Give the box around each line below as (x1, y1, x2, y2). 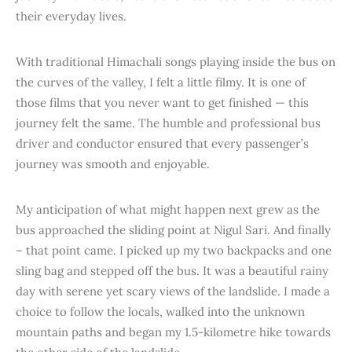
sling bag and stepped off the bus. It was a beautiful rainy (16, 263, 328, 278)
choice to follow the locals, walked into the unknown (16, 304, 305, 319)
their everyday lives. (16, 9, 126, 24)
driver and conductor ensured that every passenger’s (16, 136, 309, 151)
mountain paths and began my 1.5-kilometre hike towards (16, 324, 331, 339)
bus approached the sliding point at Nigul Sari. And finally (16, 222, 331, 237)
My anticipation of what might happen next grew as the (16, 202, 320, 217)
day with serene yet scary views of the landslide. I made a (16, 284, 330, 299)
